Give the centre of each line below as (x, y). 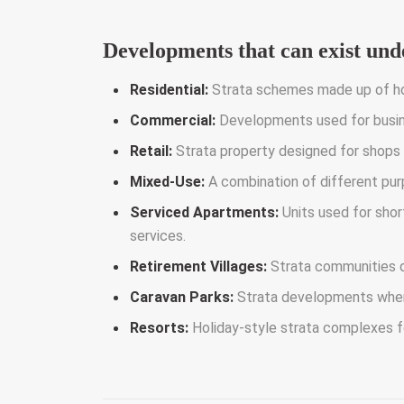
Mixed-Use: (167, 181)
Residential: (169, 89)
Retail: (151, 151)
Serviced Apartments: (204, 212)
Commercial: (173, 120)
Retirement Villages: (198, 266)
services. (158, 235)
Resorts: (159, 327)
